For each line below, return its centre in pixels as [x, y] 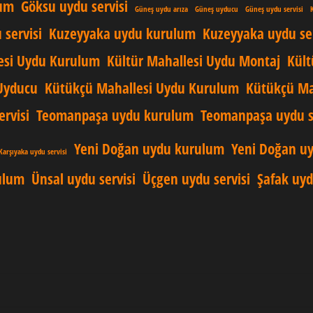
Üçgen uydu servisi [196, 179]
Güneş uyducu [217, 9]
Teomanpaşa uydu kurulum [115, 115]
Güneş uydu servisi [274, 9]
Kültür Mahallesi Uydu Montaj [194, 61]
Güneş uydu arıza [161, 9]
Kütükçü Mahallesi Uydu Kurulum [142, 88]
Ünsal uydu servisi [83, 179]
